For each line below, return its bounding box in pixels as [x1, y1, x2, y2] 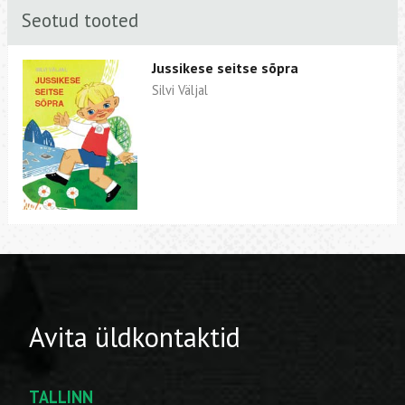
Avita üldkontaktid [29, 318, 240, 354]
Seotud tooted [22, 7, 138, 33]
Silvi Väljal [152, 81, 209, 99]
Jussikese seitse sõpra [152, 59, 299, 78]
